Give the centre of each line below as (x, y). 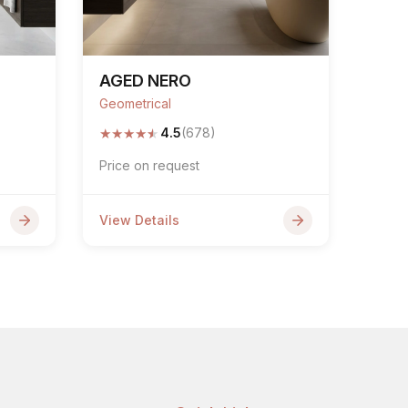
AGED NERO (145, 81)
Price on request (149, 165)
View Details (139, 220)
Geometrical (135, 103)
